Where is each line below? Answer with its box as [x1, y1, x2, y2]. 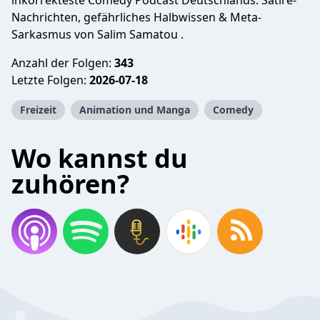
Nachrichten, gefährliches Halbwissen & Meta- [11, 9, 261, 25]
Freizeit [20, 103, 56, 116]
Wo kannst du [11, 141, 188, 176]
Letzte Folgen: [11, 72, 89, 88]
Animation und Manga [79, 103, 190, 116]
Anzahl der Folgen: [11, 55, 114, 71]
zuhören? [11, 166, 129, 201]
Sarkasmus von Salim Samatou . [11, 26, 184, 42]
